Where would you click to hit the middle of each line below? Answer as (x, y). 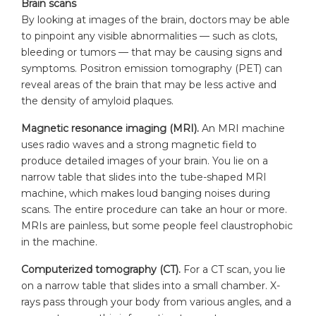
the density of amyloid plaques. (97, 101)
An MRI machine (243, 128)
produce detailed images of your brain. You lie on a (145, 160)
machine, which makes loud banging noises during (146, 193)
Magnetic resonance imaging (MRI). (110, 128)
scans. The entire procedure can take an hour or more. (154, 209)
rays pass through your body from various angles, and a (156, 302)
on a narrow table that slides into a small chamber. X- (151, 285)
